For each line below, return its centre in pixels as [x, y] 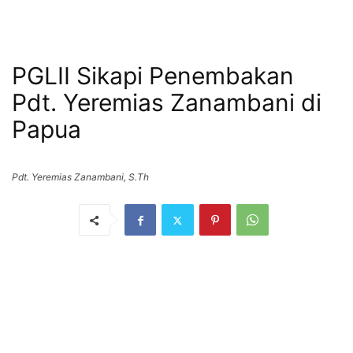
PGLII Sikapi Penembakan [153, 76]
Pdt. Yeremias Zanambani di [167, 103]
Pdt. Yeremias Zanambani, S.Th [80, 177]
